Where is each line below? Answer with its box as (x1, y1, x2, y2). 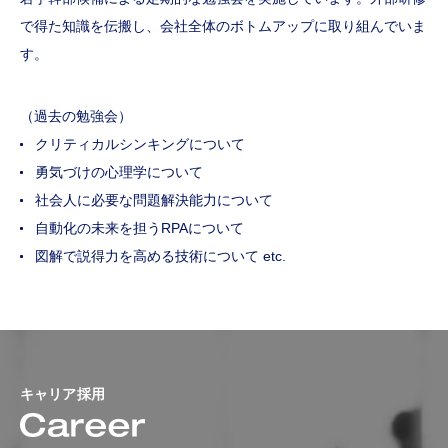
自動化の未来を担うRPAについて (35, 220, 244, 237)
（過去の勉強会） (20, 108, 132, 125)
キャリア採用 (20, 386, 105, 403)
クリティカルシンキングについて (35, 136, 245, 153)
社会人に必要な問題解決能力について (35, 192, 273, 209)
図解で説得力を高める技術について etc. (35, 248, 286, 265)
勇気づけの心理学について (35, 164, 203, 181)
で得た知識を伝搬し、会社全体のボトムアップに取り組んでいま (20, 18, 426, 35)
